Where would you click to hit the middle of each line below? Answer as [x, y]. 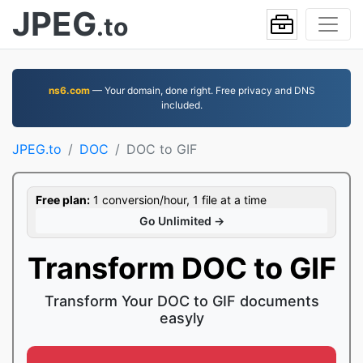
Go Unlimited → [181, 221]
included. [181, 105]
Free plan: [63, 200]
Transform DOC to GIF [181, 268]
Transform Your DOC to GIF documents [181, 301]
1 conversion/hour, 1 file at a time [178, 200]
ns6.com [69, 90]
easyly [181, 318]
